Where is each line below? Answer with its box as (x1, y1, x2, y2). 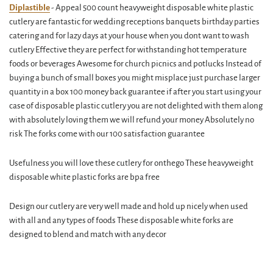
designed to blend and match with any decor (9, 230, 166, 239)
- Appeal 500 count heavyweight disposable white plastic (50, 3, 253, 12)
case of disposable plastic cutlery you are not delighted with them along (9, 101, 263, 110)
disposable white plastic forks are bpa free (9, 172, 160, 182)
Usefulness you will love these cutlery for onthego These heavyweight (9, 158, 253, 168)
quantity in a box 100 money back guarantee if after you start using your (9, 87, 261, 96)
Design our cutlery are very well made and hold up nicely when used (9, 202, 248, 211)
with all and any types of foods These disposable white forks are (9, 216, 233, 225)
